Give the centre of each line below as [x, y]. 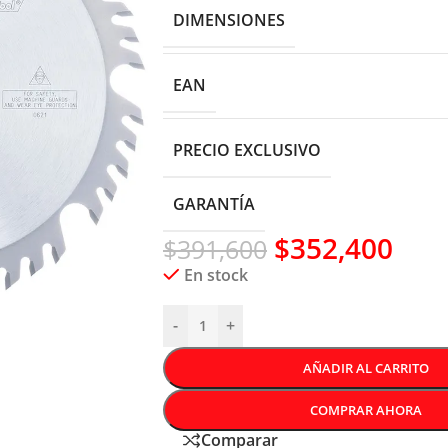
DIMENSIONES [229, 19]
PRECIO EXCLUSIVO [247, 149]
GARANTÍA [214, 203]
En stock [215, 274]
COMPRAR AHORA [366, 409]
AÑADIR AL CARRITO [366, 367]
